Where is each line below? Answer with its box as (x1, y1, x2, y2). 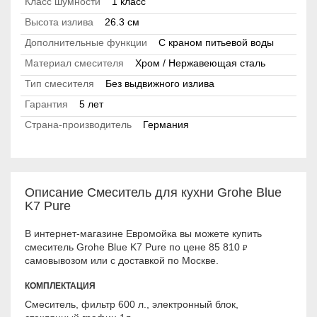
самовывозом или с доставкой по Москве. (25, 255, 219, 267)
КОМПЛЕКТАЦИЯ (25, 281, 96, 292)
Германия (143, 119, 189, 131)
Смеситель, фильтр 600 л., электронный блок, (25, 299, 238, 311)
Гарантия (25, 98, 68, 110)
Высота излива (25, 16, 93, 28)
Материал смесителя (25, 57, 124, 69)
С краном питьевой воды (158, 37, 274, 49)
